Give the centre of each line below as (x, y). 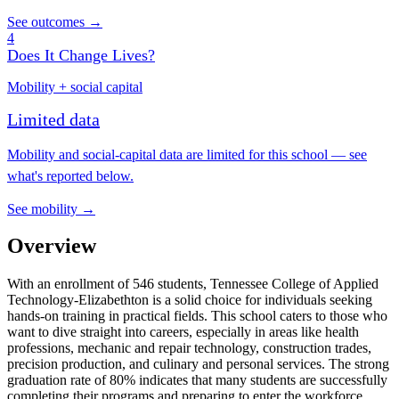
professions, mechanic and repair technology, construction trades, (189, 348)
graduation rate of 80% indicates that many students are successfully (197, 380)
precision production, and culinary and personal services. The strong (198, 364)
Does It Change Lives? (81, 55)
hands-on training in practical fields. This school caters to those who (197, 316)
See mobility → (51, 208)
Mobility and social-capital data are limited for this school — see (187, 154)
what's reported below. (70, 175)
